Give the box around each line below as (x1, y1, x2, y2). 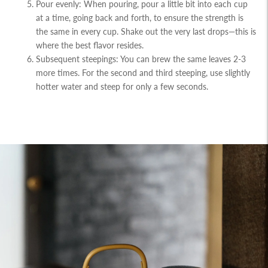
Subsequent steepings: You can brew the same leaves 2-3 (36, 54, 246, 65)
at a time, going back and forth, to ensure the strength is (36, 13, 243, 23)
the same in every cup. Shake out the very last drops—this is (36, 26, 256, 37)
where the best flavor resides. (36, 40, 144, 51)
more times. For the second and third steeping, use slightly (36, 68, 250, 78)
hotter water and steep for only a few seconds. (36, 81, 208, 92)
